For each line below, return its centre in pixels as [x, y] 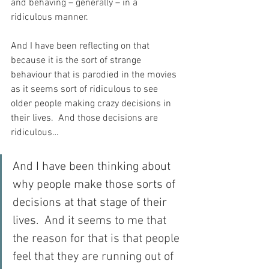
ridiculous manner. [50, 18]
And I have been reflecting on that [81, 47]
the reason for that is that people [98, 239]
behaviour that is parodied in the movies [95, 75]
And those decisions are [107, 119]
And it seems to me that [104, 221]
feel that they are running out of [95, 257]
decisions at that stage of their [91, 203]
